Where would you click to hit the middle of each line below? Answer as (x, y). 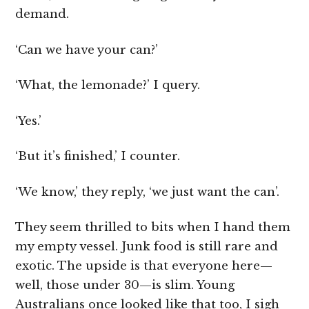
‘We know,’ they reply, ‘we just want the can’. (148, 192)
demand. (42, 14)
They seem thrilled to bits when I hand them (153, 228)
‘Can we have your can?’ (87, 50)
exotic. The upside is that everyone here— (144, 266)
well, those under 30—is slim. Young (125, 286)
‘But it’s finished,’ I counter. (98, 157)
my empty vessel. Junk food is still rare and (147, 247)
